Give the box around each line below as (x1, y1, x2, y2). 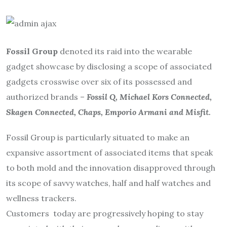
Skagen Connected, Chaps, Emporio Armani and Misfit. (6, 106, 211, 117)
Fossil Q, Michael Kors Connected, (87, 91, 212, 102)
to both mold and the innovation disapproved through (6, 162, 215, 173)
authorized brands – (6, 91, 87, 102)
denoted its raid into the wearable (58, 46, 192, 56)
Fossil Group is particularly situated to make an (6, 132, 190, 142)
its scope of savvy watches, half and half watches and (6, 177, 211, 188)
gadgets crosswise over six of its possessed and (6, 76, 192, 87)
